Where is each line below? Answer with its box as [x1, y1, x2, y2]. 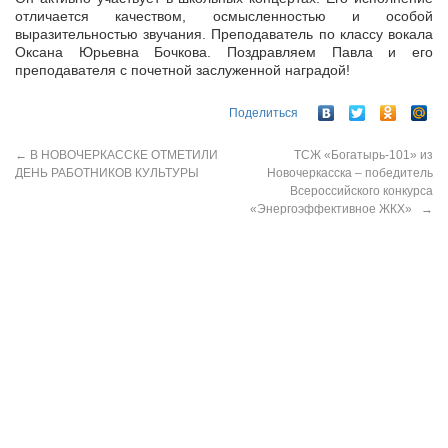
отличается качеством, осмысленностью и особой [15, 8, 433, 25]
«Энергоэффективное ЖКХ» [250, 201, 421, 216]
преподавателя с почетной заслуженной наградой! [15, 62, 350, 79]
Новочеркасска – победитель [267, 165, 433, 180]
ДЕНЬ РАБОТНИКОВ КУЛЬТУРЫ [15, 165, 199, 180]
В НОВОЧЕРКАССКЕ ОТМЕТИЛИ [27, 147, 218, 162]
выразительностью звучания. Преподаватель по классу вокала [15, 26, 433, 43]
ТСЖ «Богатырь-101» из [294, 147, 433, 162]
